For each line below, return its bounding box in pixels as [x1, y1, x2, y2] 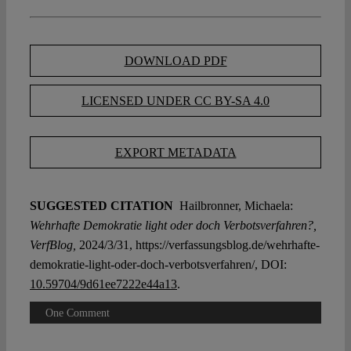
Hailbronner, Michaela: [175, 199, 293, 213]
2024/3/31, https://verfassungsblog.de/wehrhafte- [75, 238, 320, 252]
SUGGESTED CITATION [29, 199, 176, 213]
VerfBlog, [29, 238, 76, 252]
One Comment [45, 307, 110, 320]
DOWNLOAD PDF [124, 54, 227, 68]
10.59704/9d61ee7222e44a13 [29, 277, 177, 291]
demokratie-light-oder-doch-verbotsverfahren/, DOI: [29, 258, 287, 272]
